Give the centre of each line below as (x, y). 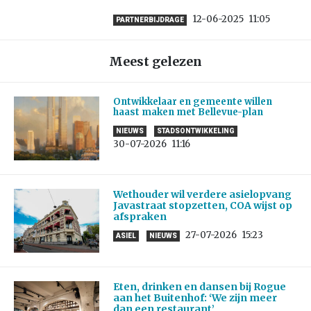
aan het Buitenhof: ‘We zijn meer (195, 298)
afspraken (140, 217)
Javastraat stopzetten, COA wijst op (202, 206)
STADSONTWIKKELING (195, 131)
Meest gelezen (155, 62)
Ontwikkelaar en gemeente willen (192, 102)
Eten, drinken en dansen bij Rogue (199, 287)
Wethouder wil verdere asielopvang (202, 195)
